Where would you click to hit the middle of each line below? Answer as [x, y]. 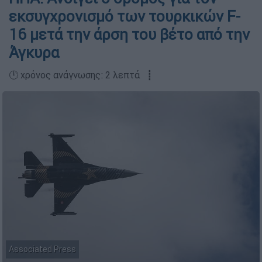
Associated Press [42, 249]
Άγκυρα [34, 53]
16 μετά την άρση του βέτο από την [129, 35]
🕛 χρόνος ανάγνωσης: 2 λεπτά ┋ [81, 75]
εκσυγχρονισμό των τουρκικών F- [125, 16]
